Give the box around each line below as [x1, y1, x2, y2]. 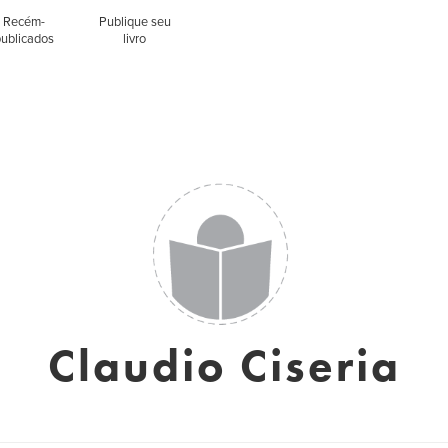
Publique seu [98, 14, 171, 30]
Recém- [3, 14, 46, 30]
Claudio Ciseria [47, 337, 401, 395]
